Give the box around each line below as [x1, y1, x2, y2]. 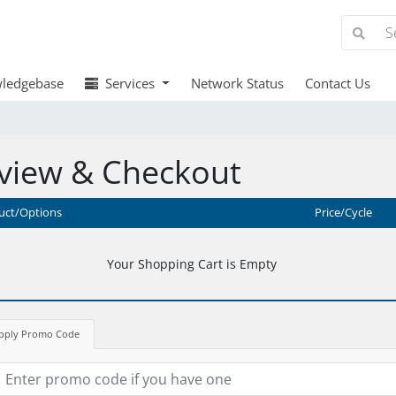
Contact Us [304, 74, 370, 92]
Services [97, 74, 158, 92]
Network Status [190, 74, 284, 92]
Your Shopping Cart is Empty [106, 255, 277, 272]
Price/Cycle [314, 205, 372, 220]
